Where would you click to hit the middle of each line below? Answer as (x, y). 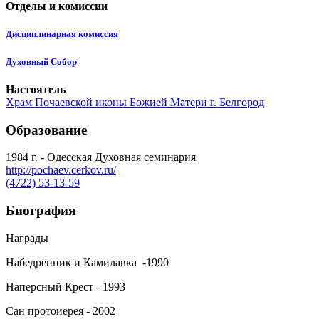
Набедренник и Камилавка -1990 (87, 262)
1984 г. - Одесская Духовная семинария (101, 157)
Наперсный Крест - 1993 (66, 286)
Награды (27, 238)
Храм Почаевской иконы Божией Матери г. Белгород (135, 102)
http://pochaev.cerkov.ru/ (61, 170)
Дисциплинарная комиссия (62, 34)
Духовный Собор (41, 61)
